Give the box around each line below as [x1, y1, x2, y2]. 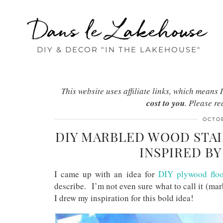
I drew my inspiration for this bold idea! [54, 192, 194, 204]
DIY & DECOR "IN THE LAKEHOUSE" [36, 45, 201, 54]
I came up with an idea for [54, 168, 158, 180]
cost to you [146, 97, 185, 109]
